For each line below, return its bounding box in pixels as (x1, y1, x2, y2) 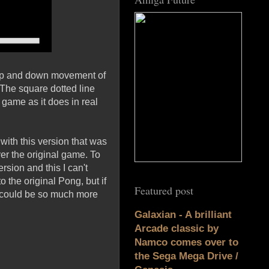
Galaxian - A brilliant (134, 209, 232, 221)
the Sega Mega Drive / (134, 250, 238, 262)
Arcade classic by (134, 223, 219, 235)
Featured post (134, 183, 193, 198)
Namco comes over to (134, 237, 238, 249)
